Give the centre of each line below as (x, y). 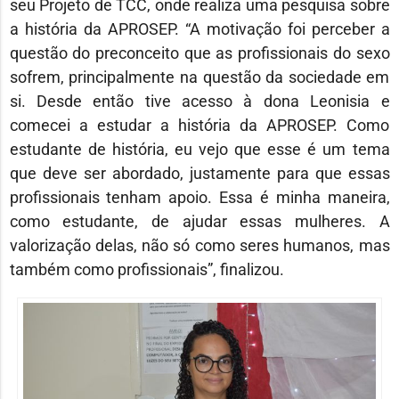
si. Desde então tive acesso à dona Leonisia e (199, 101)
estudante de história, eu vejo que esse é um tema (199, 149)
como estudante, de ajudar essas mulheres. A (199, 221)
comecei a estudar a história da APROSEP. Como (199, 125)
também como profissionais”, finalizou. (147, 269)
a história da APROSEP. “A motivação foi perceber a (199, 28)
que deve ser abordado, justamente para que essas (199, 173)
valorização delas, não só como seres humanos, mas (199, 245)
